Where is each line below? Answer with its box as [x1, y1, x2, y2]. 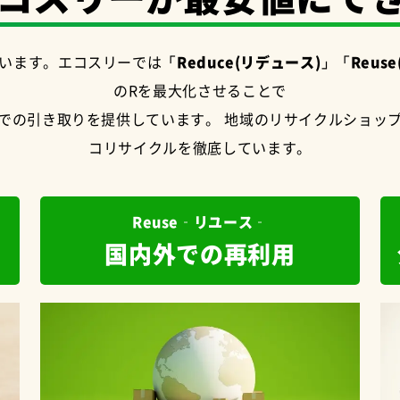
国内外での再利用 [104, 236, 296, 270]
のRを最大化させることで [113, 79, 287, 101]
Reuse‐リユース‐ [131, 210, 268, 232]
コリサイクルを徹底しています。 [88, 136, 312, 158]
